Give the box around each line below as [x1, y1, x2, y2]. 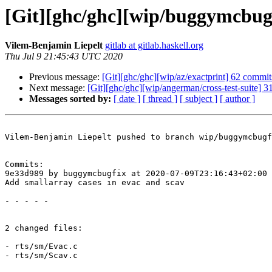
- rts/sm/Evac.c [5, 242, 78, 251]
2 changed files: [5, 223, 83, 233]
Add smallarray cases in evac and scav [5, 178, 185, 188]
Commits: [5, 160, 44, 169]
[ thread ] [143, 93, 177, 104]
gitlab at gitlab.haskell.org [105, 40, 203, 51]
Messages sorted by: [29, 93, 111, 104]
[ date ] [114, 93, 140, 104]
